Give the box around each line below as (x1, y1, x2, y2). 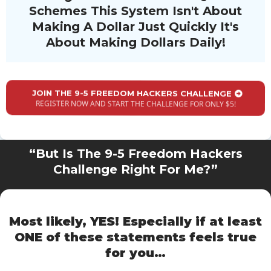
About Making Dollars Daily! (45, 35, 226, 50)
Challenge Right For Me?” (53, 162, 218, 177)
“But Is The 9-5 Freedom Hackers (28, 146, 243, 162)
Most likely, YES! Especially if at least (9, 214, 262, 229)
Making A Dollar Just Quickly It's (32, 19, 239, 34)
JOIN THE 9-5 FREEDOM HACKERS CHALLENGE (31, 88, 232, 99)
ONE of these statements (15, 230, 189, 245)
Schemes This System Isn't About (29, 4, 242, 19)
